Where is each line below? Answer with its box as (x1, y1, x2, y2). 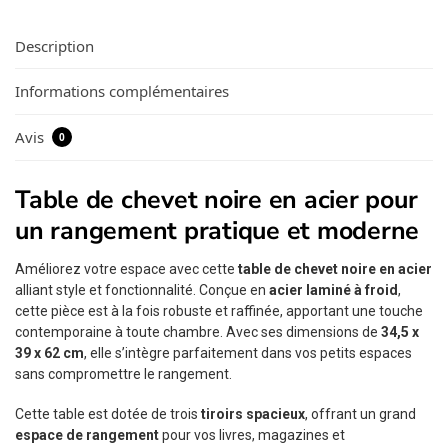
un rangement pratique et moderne (15, 213, 419, 248)
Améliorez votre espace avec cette (15, 260, 238, 277)
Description (15, 35, 94, 56)
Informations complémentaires (15, 81, 229, 102)
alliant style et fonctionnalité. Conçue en (15, 281, 269, 298)
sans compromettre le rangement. (15, 365, 232, 382)
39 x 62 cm (15, 344, 84, 361)
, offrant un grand (305, 406, 416, 423)
